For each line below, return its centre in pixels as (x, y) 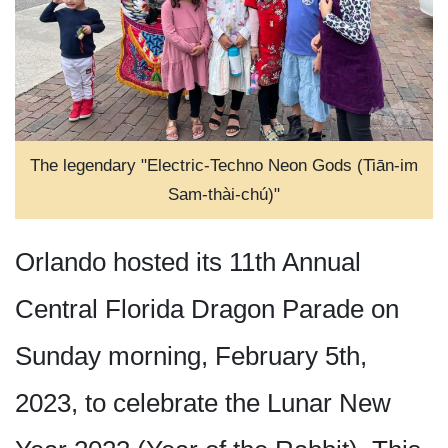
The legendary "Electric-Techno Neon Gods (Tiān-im (224, 165)
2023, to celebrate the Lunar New (203, 403)
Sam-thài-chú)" (224, 194)
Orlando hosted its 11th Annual (188, 262)
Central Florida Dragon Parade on (207, 309)
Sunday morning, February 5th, (191, 356)
